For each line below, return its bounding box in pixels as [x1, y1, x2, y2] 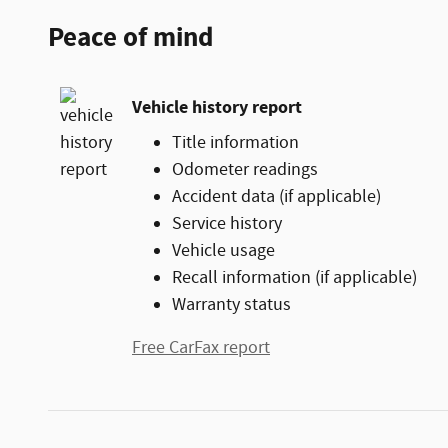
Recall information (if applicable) [172, 265, 417, 290]
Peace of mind [48, 19, 213, 56]
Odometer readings [172, 157, 318, 182]
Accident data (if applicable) [172, 184, 381, 209]
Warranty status [172, 292, 291, 317]
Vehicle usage [172, 238, 275, 263]
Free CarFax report [132, 335, 270, 360]
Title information [172, 130, 299, 155]
